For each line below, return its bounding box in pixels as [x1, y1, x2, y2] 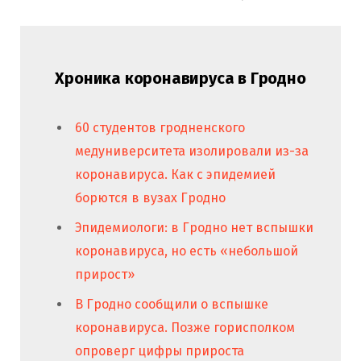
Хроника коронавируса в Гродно [55, 68, 306, 88]
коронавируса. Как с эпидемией [75, 166, 276, 182]
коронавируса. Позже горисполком [75, 319, 295, 335]
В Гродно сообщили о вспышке [75, 296, 268, 312]
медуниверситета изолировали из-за [75, 143, 309, 159]
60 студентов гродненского [75, 119, 245, 135]
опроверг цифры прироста [75, 342, 244, 359]
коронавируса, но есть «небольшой [75, 243, 298, 259]
